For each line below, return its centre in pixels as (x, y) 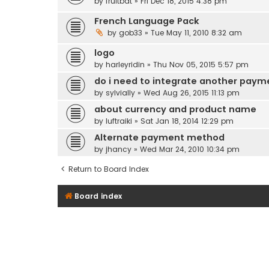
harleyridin (125, 64)
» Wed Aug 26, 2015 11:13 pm (187, 92)
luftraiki (119, 121)
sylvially (120, 92)
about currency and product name (175, 109)
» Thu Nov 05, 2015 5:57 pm (197, 64)
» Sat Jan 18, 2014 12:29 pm (183, 121)
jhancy (119, 149)
